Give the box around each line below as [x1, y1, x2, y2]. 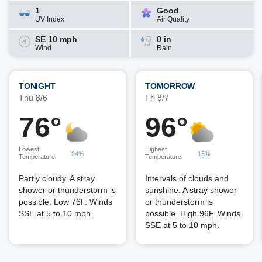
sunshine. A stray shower [145, 185, 237, 195]
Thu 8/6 [19, 93, 47, 102]
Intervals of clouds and [145, 174, 229, 183]
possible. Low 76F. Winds [19, 197, 112, 206]
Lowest [19, 146, 39, 153]
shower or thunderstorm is [19, 185, 116, 195]
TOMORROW [145, 81, 195, 91]
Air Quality [157, 15, 189, 23]
